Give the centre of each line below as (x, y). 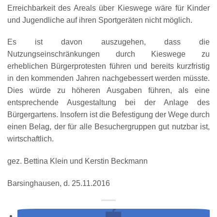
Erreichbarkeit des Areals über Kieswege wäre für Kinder (108, 8)
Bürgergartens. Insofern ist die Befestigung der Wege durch (108, 115)
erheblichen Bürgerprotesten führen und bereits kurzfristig (108, 66)
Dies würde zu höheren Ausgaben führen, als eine (108, 91)
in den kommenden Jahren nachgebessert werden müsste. (108, 78)
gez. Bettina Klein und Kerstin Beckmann (77, 161)
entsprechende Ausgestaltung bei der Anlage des (108, 103)
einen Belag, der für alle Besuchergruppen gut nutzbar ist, (108, 127)
